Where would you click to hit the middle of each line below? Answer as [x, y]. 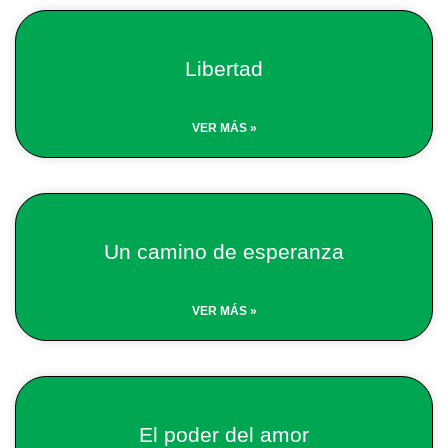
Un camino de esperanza [224, 251]
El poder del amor [224, 434]
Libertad [224, 68]
